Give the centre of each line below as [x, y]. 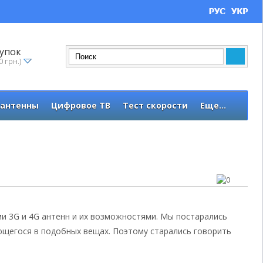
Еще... [213, 105]
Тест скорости [155, 105]
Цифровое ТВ [81, 105]
